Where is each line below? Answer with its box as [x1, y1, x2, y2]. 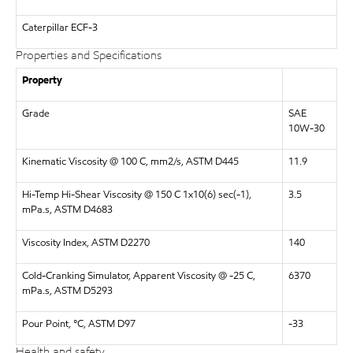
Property [21, 72, 62, 87]
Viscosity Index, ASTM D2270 [21, 235, 150, 250]
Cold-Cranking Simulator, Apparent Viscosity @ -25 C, [21, 268, 255, 283]
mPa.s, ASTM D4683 [21, 202, 113, 217]
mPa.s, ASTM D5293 [21, 283, 113, 298]
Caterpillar [21, 20, 69, 35]
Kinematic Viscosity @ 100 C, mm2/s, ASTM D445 [21, 154, 239, 169]
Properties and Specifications [16, 47, 162, 63]
